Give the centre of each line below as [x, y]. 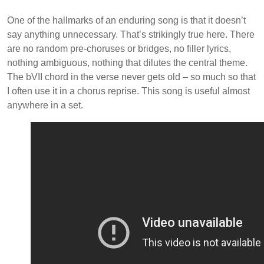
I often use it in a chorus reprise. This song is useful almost [128, 91]
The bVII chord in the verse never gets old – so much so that [131, 77]
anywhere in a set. [45, 105]
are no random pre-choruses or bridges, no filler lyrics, [119, 48]
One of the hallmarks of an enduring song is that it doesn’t [126, 20]
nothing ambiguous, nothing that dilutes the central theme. [127, 62]
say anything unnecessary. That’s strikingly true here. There [131, 34]
